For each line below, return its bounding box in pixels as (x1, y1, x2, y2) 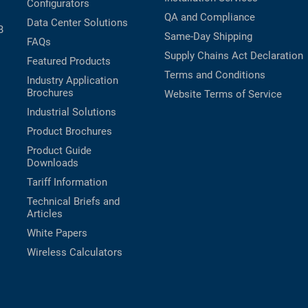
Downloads (27, 157, 78, 170)
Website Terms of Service (164, 88, 282, 101)
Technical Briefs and (27, 195, 120, 208)
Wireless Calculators (27, 246, 122, 259)
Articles (27, 208, 63, 221)
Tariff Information (27, 176, 107, 189)
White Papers (27, 227, 87, 240)
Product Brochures (27, 125, 112, 138)
